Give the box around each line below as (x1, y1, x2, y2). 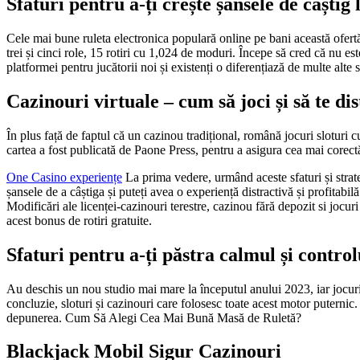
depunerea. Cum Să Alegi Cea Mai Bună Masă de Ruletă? (6, 310, 301, 325)
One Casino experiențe (6, 170, 122, 184)
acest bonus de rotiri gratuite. (6, 213, 152, 227)
